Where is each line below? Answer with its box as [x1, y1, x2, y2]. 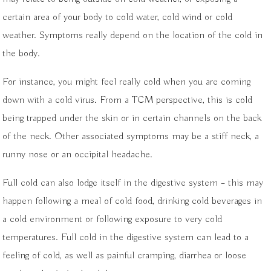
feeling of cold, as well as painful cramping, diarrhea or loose [2, 249, 247, 262]
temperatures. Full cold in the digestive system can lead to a [2, 230, 249, 244]
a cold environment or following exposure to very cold [2, 212, 223, 226]
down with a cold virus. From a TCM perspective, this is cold [2, 93, 253, 106]
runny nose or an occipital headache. [2, 148, 153, 161]
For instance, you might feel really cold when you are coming [2, 75, 251, 88]
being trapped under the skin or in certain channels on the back [2, 111, 262, 125]
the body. [2, 47, 41, 60]
